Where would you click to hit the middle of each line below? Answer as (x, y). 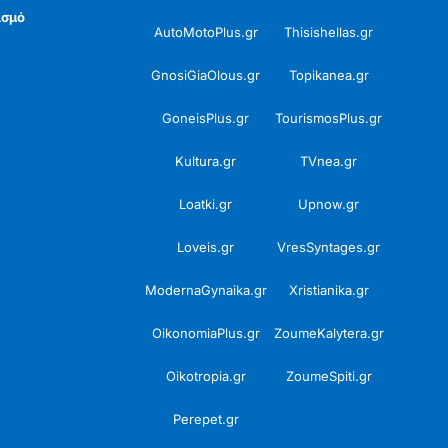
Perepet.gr (205, 418)
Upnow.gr (329, 203)
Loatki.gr (206, 203)
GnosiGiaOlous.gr (206, 74)
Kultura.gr (206, 160)
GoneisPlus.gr (206, 117)
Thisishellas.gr (329, 31)
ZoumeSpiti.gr (328, 375)
